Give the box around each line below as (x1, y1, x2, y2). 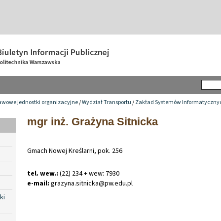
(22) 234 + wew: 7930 (58, 168, 119, 179)
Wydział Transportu (82, 98, 131, 107)
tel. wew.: (27, 168, 58, 179)
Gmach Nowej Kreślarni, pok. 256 (27, 146, 122, 156)
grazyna (49, 178, 74, 188)
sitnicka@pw (76, 178, 113, 188)
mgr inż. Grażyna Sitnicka (27, 115, 158, 128)
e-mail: (27, 178, 49, 188)
